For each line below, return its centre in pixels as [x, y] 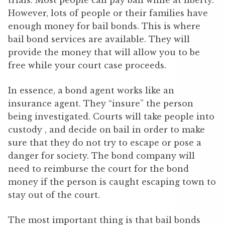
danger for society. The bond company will [101, 156]
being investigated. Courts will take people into [111, 117]
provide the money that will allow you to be [104, 52]
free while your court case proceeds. [87, 65]
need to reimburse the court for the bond [98, 169]
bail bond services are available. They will [99, 39]
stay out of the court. [54, 195]
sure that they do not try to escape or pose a [105, 143]
